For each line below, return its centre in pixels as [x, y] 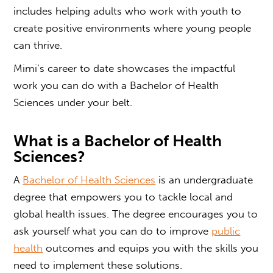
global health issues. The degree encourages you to [136, 214]
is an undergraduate [204, 179]
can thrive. [41, 45]
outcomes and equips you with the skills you [151, 248]
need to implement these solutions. [100, 265]
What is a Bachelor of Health [118, 141]
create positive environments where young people [133, 28]
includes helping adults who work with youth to [128, 11]
